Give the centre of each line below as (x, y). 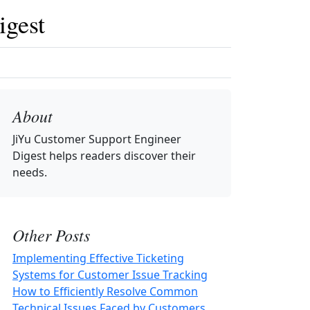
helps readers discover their (121, 156)
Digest (29, 156)
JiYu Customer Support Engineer (97, 139)
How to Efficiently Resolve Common (105, 291)
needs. (30, 172)
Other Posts (51, 235)
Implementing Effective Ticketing (98, 258)
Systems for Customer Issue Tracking (110, 275)
